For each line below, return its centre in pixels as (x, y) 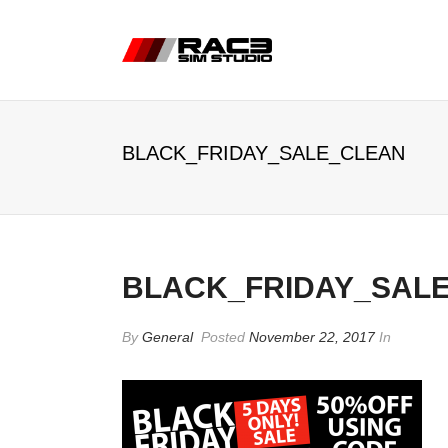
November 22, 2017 (312, 337)
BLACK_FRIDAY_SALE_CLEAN (263, 153)
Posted (223, 337)
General (167, 337)
